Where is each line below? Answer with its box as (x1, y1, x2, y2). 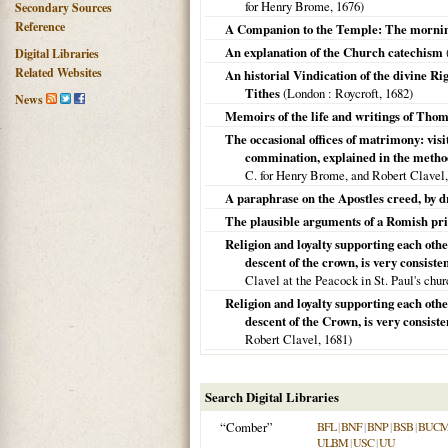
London (287, 84, 325, 102)
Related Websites (15, 64, 102, 81)
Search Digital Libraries (205, 388, 339, 406)
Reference (15, 18, 65, 35)
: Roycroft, (325, 84, 385, 102)
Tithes (245, 84, 280, 102)
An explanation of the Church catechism (225, 43, 443, 61)
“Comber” (220, 418, 273, 436)
